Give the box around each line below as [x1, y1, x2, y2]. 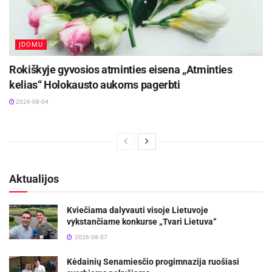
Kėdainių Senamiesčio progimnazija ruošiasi [67, 256, 239, 267]
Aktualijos [9, 172, 59, 185]
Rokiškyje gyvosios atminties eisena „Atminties [9, 63, 233, 76]
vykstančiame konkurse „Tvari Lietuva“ [67, 216, 217, 226]
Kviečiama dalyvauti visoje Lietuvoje [67, 205, 208, 215]
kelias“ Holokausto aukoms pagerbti [9, 78, 180, 91]
